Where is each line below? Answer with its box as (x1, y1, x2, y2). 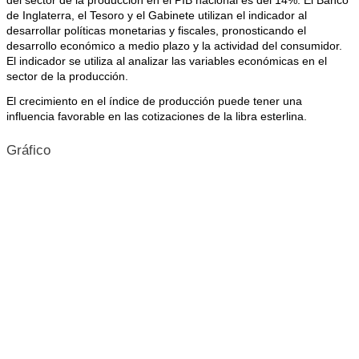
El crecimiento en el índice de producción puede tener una (6, 95, 302, 107)
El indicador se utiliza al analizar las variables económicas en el (6, 54, 327, 67)
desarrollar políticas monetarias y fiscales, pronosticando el (6, 24, 306, 37)
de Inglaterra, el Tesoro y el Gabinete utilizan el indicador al (6, 9, 307, 22)
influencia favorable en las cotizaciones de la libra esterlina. (6, 110, 307, 123)
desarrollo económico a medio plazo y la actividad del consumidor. (6, 39, 342, 52)
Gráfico (6, 143, 50, 158)
